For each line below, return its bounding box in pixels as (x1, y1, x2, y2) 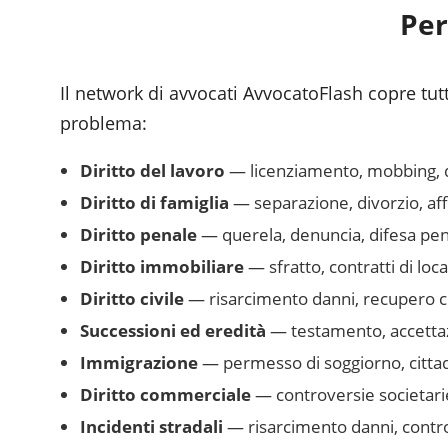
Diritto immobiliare (80, 255, 244, 278)
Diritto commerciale (80, 383, 251, 406)
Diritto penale (80, 223, 197, 246)
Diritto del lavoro (80, 159, 225, 182)
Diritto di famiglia (80, 191, 229, 214)
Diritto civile (80, 287, 184, 310)
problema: (60, 111, 147, 135)
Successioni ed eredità (80, 319, 266, 342)
